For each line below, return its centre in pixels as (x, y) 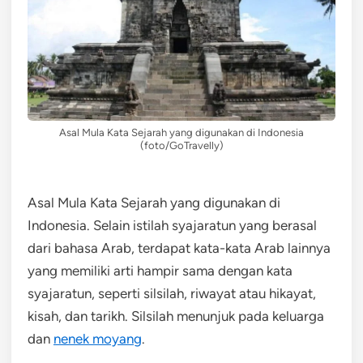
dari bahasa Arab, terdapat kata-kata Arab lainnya (179, 248)
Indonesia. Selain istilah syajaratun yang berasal (172, 225)
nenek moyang (98, 338)
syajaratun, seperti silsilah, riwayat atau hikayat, (172, 293)
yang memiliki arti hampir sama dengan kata (160, 270)
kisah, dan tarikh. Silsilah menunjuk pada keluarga (176, 316)
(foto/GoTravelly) (181, 145)
